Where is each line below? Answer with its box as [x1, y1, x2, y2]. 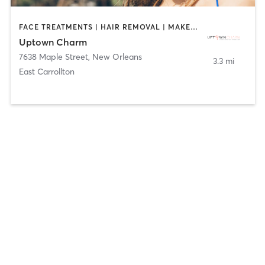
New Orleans [92, 51, 142, 63]
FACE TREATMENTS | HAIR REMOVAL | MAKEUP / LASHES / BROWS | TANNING [190, 22, 198, 31]
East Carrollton [18, 66, 75, 77]
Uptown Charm [18, 36, 87, 49]
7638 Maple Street [18, 51, 88, 63]
